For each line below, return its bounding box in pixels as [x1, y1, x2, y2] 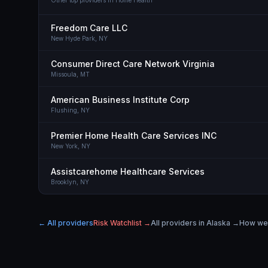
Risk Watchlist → [93, 218, 151, 227]
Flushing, [51, 106, 81, 114]
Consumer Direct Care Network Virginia [51, 59, 215, 69]
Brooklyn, [51, 178, 80, 185]
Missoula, [51, 71, 80, 78]
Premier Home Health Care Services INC [51, 130, 217, 141]
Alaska [206, 218, 230, 227]
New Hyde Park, [51, 35, 99, 42]
